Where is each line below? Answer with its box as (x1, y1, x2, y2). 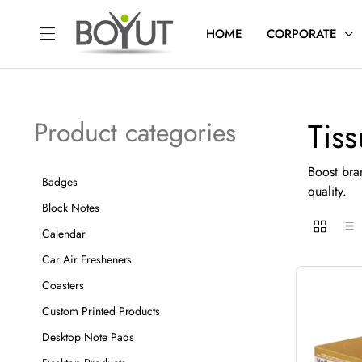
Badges (42, 174, 78, 190)
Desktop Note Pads (42, 329, 134, 345)
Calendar (42, 225, 86, 242)
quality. (308, 182, 347, 200)
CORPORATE (266, 25, 337, 43)
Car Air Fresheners (42, 251, 133, 267)
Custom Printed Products (42, 303, 161, 319)
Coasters (42, 277, 84, 293)
